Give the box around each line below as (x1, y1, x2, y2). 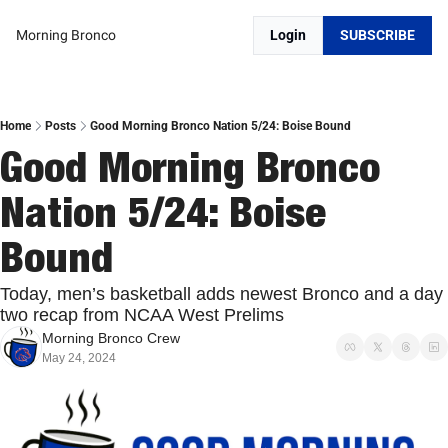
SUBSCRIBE (340, 27, 415, 43)
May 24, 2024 (42, 351, 116, 365)
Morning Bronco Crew (42, 330, 180, 346)
